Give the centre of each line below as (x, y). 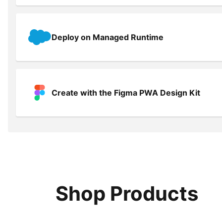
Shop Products (127, 194)
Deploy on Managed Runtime (108, 37)
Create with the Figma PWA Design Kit (126, 93)
